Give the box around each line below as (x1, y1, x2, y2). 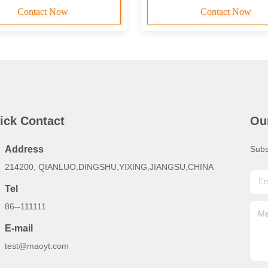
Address (5, 144, 44, 154)
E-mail (5, 223, 33, 233)
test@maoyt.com (5, 241, 69, 251)
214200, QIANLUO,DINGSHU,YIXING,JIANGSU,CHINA (5, 162, 214, 172)
